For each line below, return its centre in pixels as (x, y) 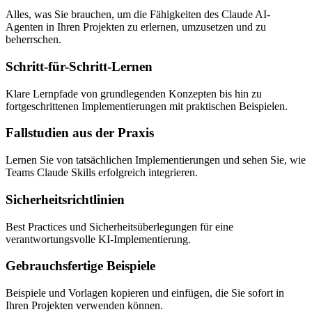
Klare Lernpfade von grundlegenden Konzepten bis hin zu (134, 93)
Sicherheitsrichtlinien (65, 199)
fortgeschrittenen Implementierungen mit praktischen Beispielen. (147, 106)
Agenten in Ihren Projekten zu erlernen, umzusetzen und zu (136, 27)
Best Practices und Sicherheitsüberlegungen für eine (119, 226)
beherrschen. (33, 40)
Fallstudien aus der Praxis (80, 133)
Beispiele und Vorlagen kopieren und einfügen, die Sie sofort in (145, 293)
